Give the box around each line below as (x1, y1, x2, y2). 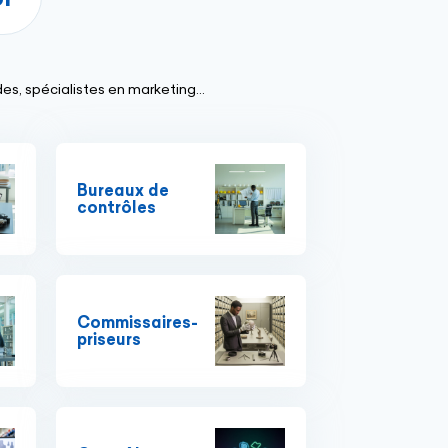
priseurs (77, 329, 141, 350)
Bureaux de (77, 180, 169, 201)
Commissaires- (77, 312, 198, 333)
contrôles (77, 197, 156, 218)
